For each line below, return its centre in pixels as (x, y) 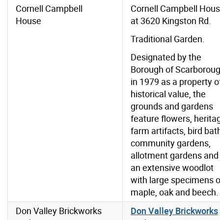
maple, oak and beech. (175, 192)
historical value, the (168, 94)
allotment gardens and (175, 155)
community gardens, (171, 143)
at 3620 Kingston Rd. (171, 21)
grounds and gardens (172, 106)
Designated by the (166, 57)
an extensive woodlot (172, 168)
